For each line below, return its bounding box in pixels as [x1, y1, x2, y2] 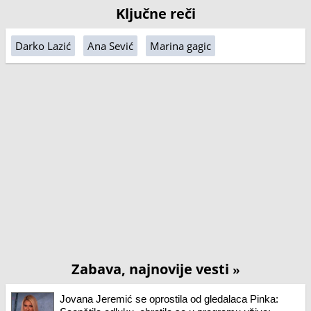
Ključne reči [115, 4, 196, 23]
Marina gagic [150, 39, 211, 53]
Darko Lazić [15, 39, 71, 53]
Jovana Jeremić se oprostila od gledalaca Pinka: [60, 293, 278, 305]
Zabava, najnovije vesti [71, 260, 233, 278]
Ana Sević [87, 39, 133, 53]
